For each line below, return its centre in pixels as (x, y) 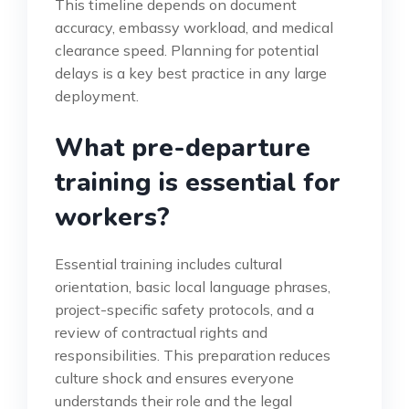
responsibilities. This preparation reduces (193, 356)
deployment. (97, 96)
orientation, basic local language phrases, (193, 287)
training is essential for (198, 183)
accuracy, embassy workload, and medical (194, 28)
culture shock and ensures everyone (174, 378)
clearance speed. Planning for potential (187, 51)
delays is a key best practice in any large (191, 73)
